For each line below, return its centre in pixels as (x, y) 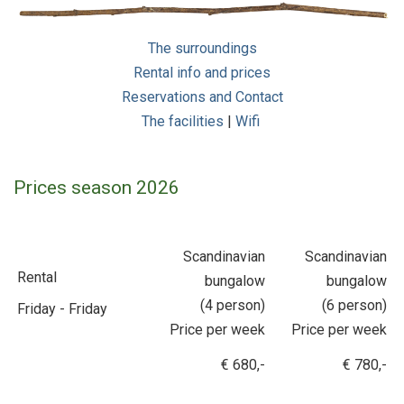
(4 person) (233, 305)
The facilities (182, 121)
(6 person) (354, 305)
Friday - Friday (62, 308)
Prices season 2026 (96, 187)
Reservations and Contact (202, 96)
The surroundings (202, 48)
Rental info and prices (202, 72)
